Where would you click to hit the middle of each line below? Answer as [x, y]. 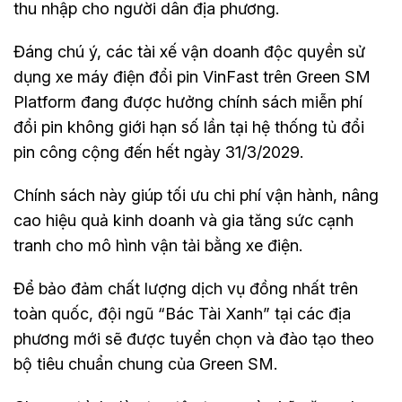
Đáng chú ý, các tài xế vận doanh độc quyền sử [189, 51]
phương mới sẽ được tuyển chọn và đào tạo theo [194, 338]
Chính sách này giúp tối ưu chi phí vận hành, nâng [196, 195]
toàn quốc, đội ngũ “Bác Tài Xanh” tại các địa [182, 313]
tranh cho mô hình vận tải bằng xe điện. [158, 245]
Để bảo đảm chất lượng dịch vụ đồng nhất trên [186, 288]
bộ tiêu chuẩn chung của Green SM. [145, 363]
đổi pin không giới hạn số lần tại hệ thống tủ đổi [189, 127]
